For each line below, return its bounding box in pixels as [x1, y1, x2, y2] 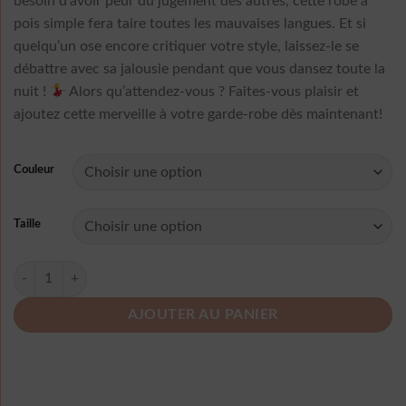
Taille [14, 217, 41, 230]
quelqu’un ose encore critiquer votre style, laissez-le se [14, 39, 359, 54]
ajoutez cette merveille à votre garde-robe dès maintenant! [14, 107, 382, 122]
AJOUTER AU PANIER [127, 307, 279, 322]
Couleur [14, 163, 54, 176]
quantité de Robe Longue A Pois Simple [13, 263, 231, 277]
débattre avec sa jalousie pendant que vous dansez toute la [14, 62, 385, 77]
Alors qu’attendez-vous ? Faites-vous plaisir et [66, 84, 360, 100]
